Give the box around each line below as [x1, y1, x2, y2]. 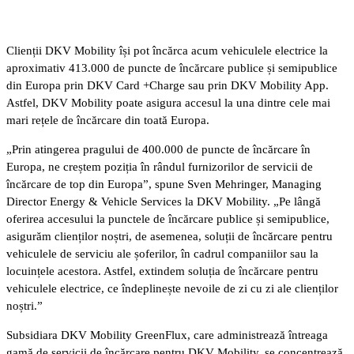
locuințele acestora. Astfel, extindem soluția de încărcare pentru [6, 264, 318, 277]
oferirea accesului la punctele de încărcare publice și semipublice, [6, 212, 330, 225]
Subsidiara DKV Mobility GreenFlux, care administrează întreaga [6, 328, 328, 341]
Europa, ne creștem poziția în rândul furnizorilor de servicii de [6, 160, 313, 173]
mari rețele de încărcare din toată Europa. [6, 113, 209, 126]
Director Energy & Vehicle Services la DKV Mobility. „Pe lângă [6, 194, 321, 208]
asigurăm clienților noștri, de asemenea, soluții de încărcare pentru [6, 229, 333, 243]
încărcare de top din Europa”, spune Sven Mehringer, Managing [6, 177, 322, 190]
